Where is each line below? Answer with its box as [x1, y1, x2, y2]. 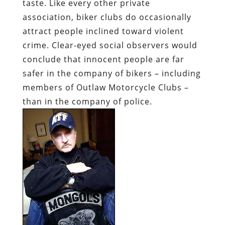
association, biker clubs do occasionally [22, 12, 191, 23]
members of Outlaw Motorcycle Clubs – [22, 82, 189, 93]
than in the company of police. [22, 96, 152, 107]
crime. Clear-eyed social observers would [22, 40, 197, 51]
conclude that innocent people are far [22, 54, 184, 65]
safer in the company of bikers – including [22, 68, 201, 79]
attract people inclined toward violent [22, 26, 184, 37]
